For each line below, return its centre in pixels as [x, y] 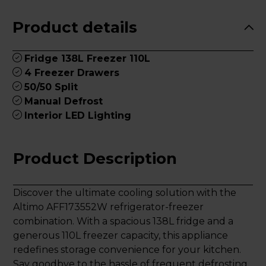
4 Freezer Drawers [72, 72]
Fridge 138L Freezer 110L [87, 58]
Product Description [95, 158]
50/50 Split [51, 87]
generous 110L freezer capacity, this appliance [121, 235]
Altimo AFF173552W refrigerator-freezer [108, 207]
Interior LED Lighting [78, 115]
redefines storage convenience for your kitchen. [127, 249]
